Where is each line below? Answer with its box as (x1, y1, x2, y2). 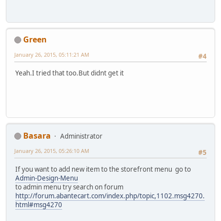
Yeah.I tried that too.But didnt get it (15, 68, 124, 77)
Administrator (60, 131, 103, 141)
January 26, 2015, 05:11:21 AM (14, 50, 89, 58)
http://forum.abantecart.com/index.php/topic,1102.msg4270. (15, 191, 205, 200)
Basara (23, 130, 51, 141)
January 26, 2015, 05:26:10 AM (14, 147, 89, 154)
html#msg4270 (15, 200, 62, 209)
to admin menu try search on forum (15, 182, 125, 191)
